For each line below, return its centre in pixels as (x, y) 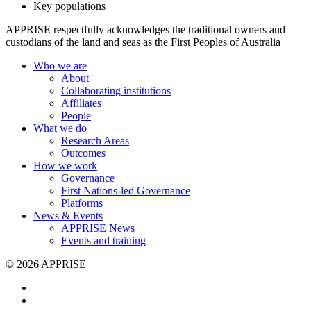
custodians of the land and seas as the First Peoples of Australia (143, 42)
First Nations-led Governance (126, 191)
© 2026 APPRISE (46, 264)
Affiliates (81, 103)
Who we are (60, 66)
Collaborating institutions (116, 91)
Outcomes (83, 153)
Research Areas (95, 141)
